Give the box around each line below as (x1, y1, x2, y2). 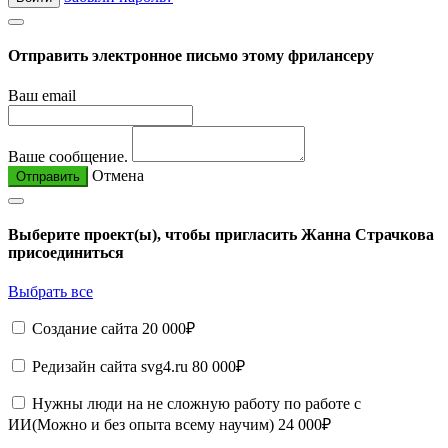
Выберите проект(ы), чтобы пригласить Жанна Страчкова (8, 225, 434, 243)
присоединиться (8, 243, 124, 261)
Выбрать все (8, 283, 93, 301)
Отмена (92, 166, 144, 184)
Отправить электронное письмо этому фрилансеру (8, 47, 374, 65)
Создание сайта (32, 320, 142, 338)
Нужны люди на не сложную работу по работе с (32, 395, 361, 413)
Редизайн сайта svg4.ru (32, 358, 192, 376)
